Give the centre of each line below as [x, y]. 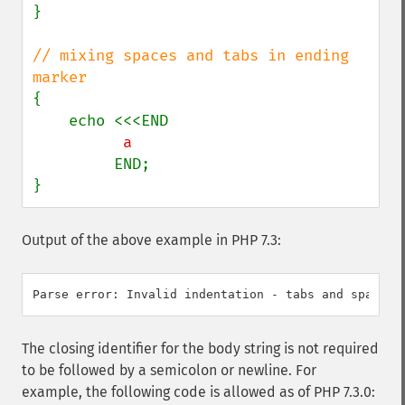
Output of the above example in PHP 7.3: [151, 240]
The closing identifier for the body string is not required [200, 348]
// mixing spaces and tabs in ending [191, 56]
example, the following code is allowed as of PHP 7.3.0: [198, 392]
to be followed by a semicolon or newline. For [169, 370]
